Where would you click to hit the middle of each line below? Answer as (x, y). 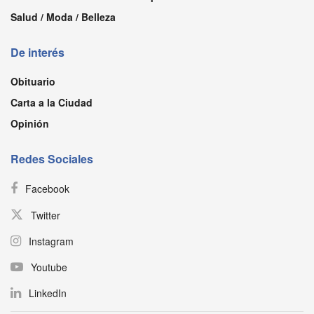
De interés (37, 52)
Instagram (51, 241)
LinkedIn (48, 293)
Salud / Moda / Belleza (63, 16)
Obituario (33, 81)
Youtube (49, 267)
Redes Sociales (52, 158)
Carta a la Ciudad (52, 102)
